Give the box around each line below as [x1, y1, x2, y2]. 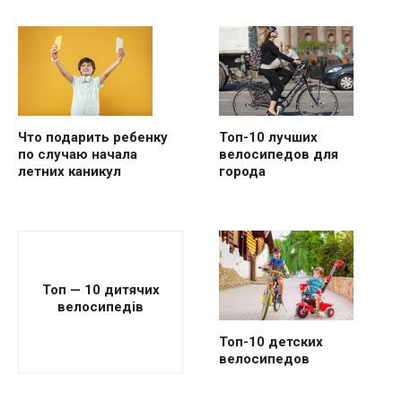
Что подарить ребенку [18, 128, 168, 145]
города [219, 162, 266, 179]
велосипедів [57, 299, 144, 316]
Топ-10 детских [219, 333, 323, 350]
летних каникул [18, 162, 121, 179]
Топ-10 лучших [219, 128, 318, 145]
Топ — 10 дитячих [41, 282, 160, 299]
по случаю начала [18, 145, 137, 162]
